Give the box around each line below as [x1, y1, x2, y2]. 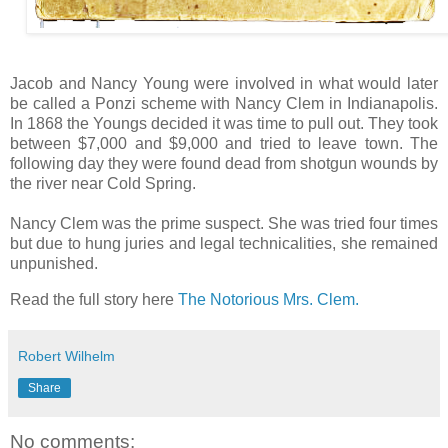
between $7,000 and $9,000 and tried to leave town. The [10, 135, 438, 153]
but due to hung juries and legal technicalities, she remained [10, 235, 438, 253]
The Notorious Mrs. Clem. [178, 291, 359, 309]
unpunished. [10, 255, 98, 273]
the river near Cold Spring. [10, 175, 200, 193]
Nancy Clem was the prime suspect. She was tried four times [10, 215, 438, 233]
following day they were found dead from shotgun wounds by [10, 155, 438, 173]
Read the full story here [10, 291, 178, 309]
